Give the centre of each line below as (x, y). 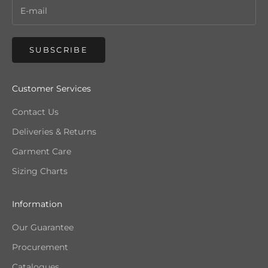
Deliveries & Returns (54, 132)
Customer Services (51, 89)
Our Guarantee (43, 228)
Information (37, 204)
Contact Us (35, 112)
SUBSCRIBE (59, 50)
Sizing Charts (40, 171)
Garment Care (42, 152)
